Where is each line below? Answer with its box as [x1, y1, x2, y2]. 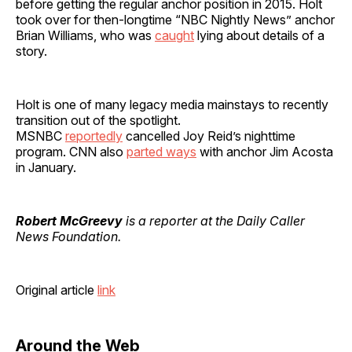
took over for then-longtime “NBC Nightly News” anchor [16, 11, 335, 27]
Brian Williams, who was [16, 27, 155, 43]
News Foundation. [16, 228, 121, 244]
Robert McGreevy [16, 212, 123, 229]
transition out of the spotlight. [16, 112, 181, 128]
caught [155, 27, 194, 43]
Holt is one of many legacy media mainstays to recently [16, 96, 328, 112]
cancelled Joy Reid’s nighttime [123, 127, 295, 144]
